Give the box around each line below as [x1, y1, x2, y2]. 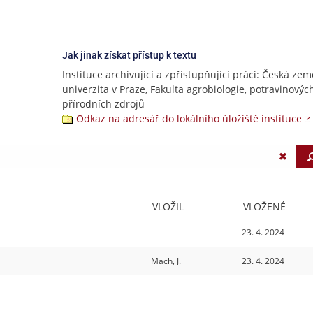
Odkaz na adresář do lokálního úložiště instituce [76, 112, 302, 125]
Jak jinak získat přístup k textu [62, 50, 196, 61]
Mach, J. [151, 254, 182, 267]
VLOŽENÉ [243, 199, 286, 213]
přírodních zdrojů [62, 97, 145, 110]
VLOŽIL [152, 199, 184, 213]
